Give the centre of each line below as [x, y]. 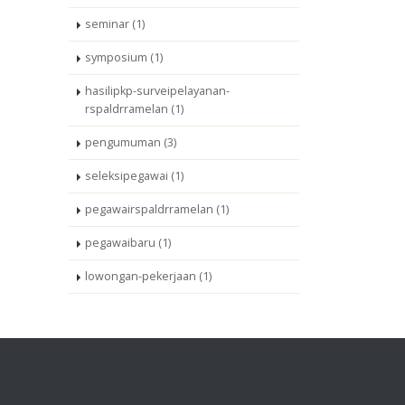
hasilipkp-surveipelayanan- [157, 91]
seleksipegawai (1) [134, 176]
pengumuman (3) [131, 142]
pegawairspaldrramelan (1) [157, 209]
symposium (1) [124, 57]
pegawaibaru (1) [128, 243]
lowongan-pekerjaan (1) [148, 276]
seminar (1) [115, 24]
